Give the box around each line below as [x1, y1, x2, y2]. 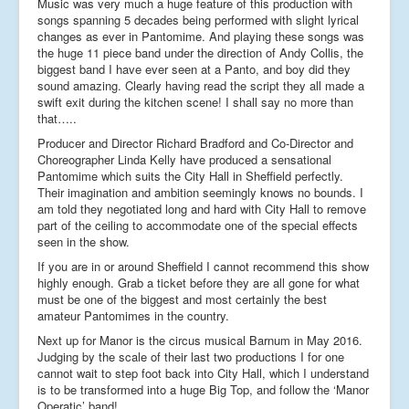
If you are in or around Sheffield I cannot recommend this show [37, 257, 369, 275]
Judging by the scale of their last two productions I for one [37, 347, 344, 365]
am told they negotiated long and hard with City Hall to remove [37, 199, 366, 217]
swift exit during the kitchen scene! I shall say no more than [37, 92, 353, 110]
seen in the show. [37, 232, 130, 250]
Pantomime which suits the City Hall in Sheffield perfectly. [37, 166, 343, 184]
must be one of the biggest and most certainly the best [37, 289, 327, 308]
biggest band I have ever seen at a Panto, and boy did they [37, 59, 351, 78]
